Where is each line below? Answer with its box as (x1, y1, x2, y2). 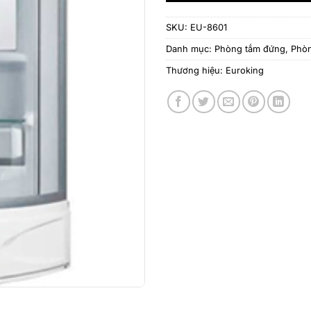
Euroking (226, 65, 264, 76)
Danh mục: (166, 43, 215, 54)
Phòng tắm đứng (215, 43, 285, 54)
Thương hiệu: (166, 65, 226, 76)
